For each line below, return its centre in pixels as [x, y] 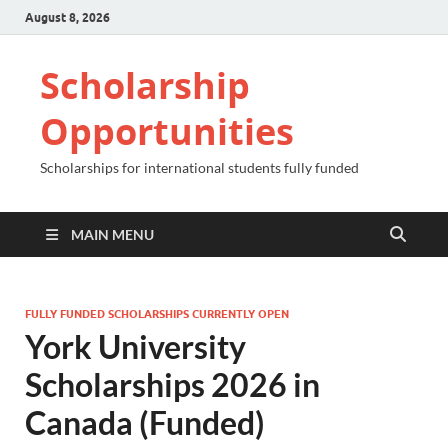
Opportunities [167, 131]
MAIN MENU [112, 234]
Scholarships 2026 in [172, 384]
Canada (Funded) [145, 422]
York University [135, 346]
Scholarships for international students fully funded [199, 167]
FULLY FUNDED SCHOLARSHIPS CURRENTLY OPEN [157, 314]
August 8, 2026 [67, 17]
